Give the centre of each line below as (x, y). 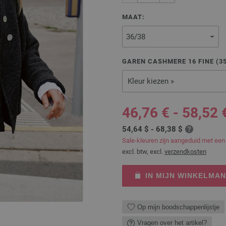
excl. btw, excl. (143, 152)
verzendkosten (185, 152)
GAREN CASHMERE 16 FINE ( (171, 62)
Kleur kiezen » (151, 81)
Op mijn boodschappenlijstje (178, 207)
